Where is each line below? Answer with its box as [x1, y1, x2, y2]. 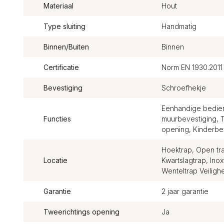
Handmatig [161, 22, 196, 30]
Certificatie [43, 63, 79, 71]
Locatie [43, 156, 67, 164]
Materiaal [43, 1, 73, 10]
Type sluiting [43, 22, 85, 30]
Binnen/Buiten [43, 42, 89, 51]
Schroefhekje [161, 83, 206, 92]
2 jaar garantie [161, 187, 208, 195]
